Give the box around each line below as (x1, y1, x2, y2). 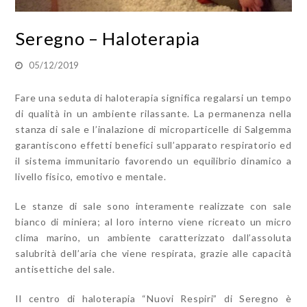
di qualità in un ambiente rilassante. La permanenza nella (15, 107, 292, 119)
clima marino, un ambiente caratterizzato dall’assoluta (15, 231, 292, 243)
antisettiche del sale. (15, 262, 115, 275)
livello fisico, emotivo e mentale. (15, 170, 167, 182)
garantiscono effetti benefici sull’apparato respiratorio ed (15, 138, 292, 151)
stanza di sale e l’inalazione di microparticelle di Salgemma (15, 123, 292, 135)
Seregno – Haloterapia (15, 27, 201, 49)
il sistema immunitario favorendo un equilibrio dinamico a (15, 154, 292, 167)
